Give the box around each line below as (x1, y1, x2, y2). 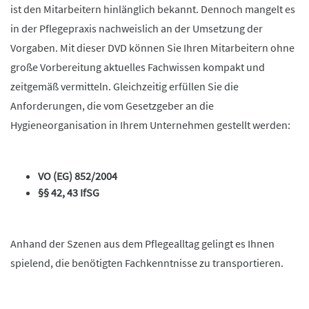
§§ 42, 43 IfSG (38, 185, 99, 199)
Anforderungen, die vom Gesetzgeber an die (10, 98, 214, 112)
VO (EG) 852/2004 (38, 168, 117, 183)
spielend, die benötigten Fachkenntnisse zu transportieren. (10, 255, 283, 270)
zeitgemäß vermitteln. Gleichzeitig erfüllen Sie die (10, 79, 239, 93)
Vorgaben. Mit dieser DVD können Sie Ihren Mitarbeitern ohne (10, 40, 295, 54)
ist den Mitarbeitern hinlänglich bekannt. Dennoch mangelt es (10, 1, 295, 16)
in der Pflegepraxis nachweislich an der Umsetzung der (10, 21, 263, 35)
